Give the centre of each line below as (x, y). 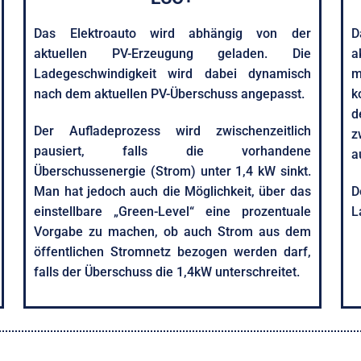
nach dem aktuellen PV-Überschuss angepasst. (170, 93)
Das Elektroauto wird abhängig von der (172, 33)
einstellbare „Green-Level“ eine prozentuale (172, 211)
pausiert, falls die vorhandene (172, 151)
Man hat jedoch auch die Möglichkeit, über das (172, 191)
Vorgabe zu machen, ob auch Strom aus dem (172, 231)
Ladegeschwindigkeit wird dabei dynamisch (172, 73)
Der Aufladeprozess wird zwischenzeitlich (172, 131)
